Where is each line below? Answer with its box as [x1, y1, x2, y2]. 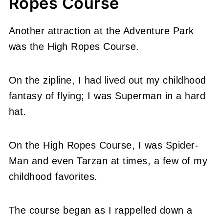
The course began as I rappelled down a [8, 204, 193, 216]
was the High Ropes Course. [8, 41, 139, 52]
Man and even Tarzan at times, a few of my [8, 155, 208, 166]
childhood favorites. [8, 171, 98, 182]
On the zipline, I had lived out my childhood [8, 74, 206, 86]
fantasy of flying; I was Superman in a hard [8, 90, 206, 101]
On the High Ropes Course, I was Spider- [8, 139, 199, 151]
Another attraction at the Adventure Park [8, 25, 194, 36]
